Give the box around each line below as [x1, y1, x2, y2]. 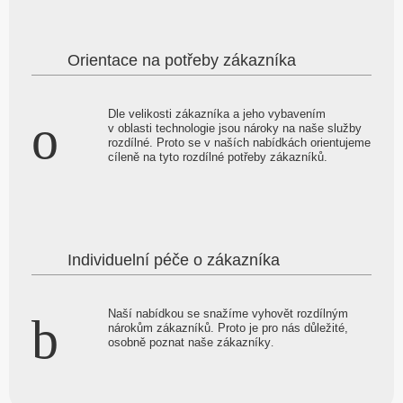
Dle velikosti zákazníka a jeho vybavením [108, 107, 326, 121]
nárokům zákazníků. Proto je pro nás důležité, [108, 321, 348, 336]
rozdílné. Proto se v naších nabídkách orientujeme [108, 136, 371, 150]
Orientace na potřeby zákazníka [67, 51, 296, 70]
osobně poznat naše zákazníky [108, 336, 271, 350]
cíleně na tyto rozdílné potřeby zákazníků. [108, 150, 327, 165]
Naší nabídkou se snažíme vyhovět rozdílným [108, 307, 348, 321]
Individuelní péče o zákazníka [67, 251, 280, 270]
